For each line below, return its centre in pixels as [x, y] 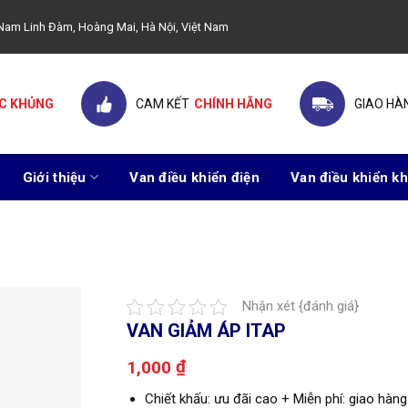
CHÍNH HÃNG [233, 104]
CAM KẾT [163, 104]
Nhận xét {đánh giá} [301, 306]
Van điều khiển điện [194, 177]
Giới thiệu [54, 177]
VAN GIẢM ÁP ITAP [206, 331]
